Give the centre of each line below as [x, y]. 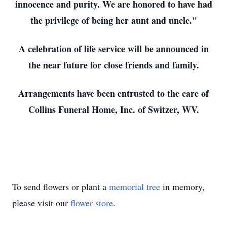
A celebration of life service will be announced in [113, 49]
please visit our [41, 203]
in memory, [182, 186]
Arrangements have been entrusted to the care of [113, 93]
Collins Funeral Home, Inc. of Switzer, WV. [113, 109]
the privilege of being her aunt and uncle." [113, 20]
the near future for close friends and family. [113, 65]
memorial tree [135, 186]
